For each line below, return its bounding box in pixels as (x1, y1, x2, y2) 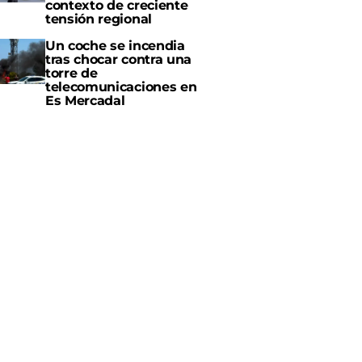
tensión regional (45, 11, 152, 27)
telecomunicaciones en (45, 78, 197, 95)
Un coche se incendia (45, 37, 185, 53)
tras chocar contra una (45, 51, 192, 67)
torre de (45, 65, 98, 81)
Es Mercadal (45, 92, 125, 108)
